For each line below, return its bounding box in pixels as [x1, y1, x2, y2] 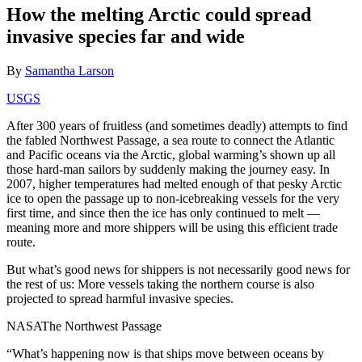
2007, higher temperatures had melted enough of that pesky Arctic [6, 177, 342, 192]
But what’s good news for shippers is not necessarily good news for [6, 263, 350, 277]
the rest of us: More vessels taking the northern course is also [6, 277, 314, 292]
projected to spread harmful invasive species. [6, 292, 234, 306]
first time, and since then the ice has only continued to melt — [6, 206, 320, 221]
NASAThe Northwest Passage [6, 319, 162, 334]
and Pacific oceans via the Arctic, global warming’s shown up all [6, 148, 335, 162]
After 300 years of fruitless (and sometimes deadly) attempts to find [6, 119, 347, 133]
